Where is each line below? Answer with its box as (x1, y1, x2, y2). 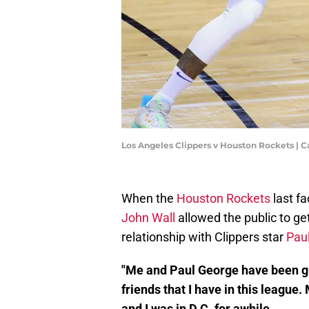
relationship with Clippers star (121, 230, 286, 245)
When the (121, 191, 177, 206)
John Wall (121, 210, 175, 226)
